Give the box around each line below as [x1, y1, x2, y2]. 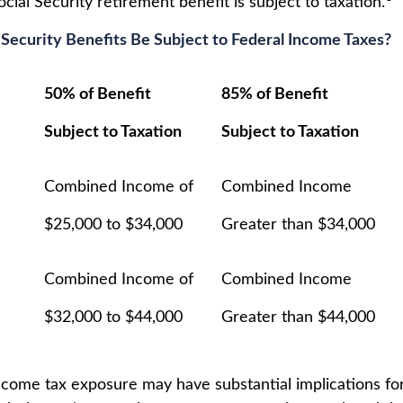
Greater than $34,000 [221, 217, 375, 234]
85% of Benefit [221, 86, 328, 103]
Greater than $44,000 [221, 309, 375, 327]
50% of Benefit [44, 86, 151, 103]
